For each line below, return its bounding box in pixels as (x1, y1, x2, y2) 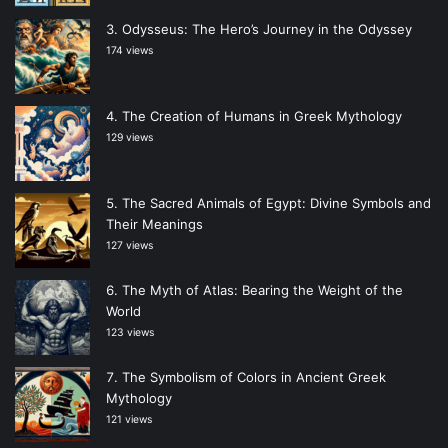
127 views (106, 238, 153, 252)
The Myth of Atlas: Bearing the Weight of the (122, 281, 403, 298)
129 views (106, 130, 153, 144)
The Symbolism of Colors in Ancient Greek (122, 368, 386, 385)
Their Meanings (106, 215, 203, 232)
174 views (106, 43, 153, 57)
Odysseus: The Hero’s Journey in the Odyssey (122, 20, 412, 37)
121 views (106, 412, 152, 426)
